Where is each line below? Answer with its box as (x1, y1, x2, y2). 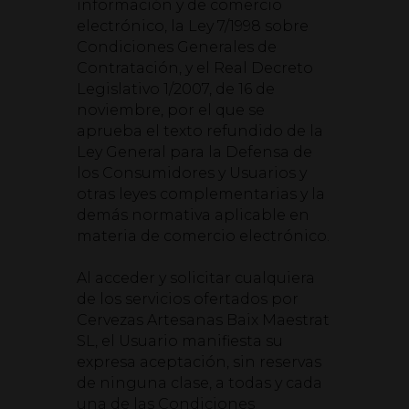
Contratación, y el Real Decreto (77, 59, 313, 77)
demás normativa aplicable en (77, 206, 309, 224)
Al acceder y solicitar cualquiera (77, 269, 315, 287)
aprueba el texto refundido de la (77, 122, 323, 140)
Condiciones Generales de (77, 38, 277, 56)
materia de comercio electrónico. (77, 227, 330, 245)
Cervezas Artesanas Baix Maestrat (77, 311, 330, 329)
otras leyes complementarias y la (77, 185, 325, 203)
